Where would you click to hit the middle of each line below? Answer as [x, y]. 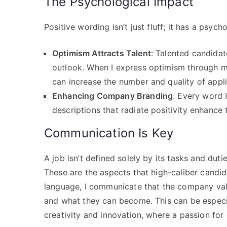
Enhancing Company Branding [113, 96]
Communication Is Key [109, 133]
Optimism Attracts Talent [102, 53]
